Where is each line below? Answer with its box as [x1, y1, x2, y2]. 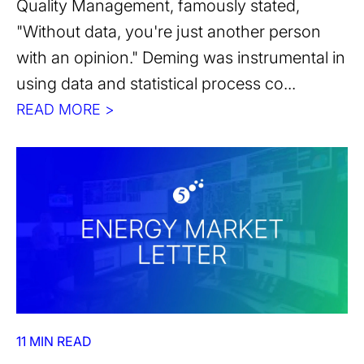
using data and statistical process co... [16, 74, 296, 94]
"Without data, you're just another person [16, 22, 321, 42]
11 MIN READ [16, 333, 91, 350]
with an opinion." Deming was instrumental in [16, 48, 345, 68]
